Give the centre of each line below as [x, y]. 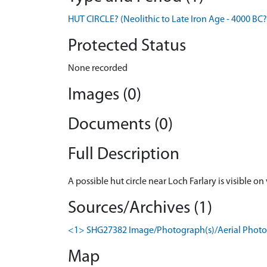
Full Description [124, 155]
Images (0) [105, 95]
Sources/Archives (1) [140, 208]
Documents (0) [120, 125]
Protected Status [127, 46]
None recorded [98, 69]
